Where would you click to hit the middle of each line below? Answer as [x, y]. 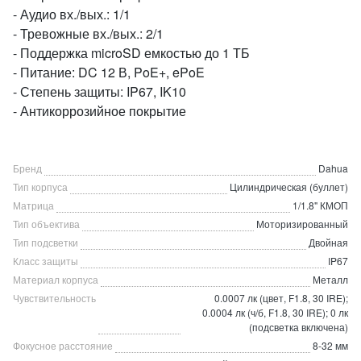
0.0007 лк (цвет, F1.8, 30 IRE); [281, 298]
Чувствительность [54, 298]
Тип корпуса [40, 187]
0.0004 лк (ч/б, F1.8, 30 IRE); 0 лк [275, 312]
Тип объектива [46, 224]
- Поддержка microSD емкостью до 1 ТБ [131, 53]
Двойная [328, 242]
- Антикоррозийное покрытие [100, 111]
